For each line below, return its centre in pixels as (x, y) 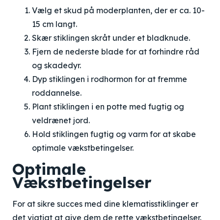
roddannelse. (57, 93)
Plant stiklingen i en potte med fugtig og (108, 107)
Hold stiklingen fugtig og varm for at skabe (114, 134)
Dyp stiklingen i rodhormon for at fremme (110, 79)
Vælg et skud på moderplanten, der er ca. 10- (118, 10)
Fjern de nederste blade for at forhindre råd (116, 52)
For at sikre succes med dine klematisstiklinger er (105, 204)
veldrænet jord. (61, 120)
